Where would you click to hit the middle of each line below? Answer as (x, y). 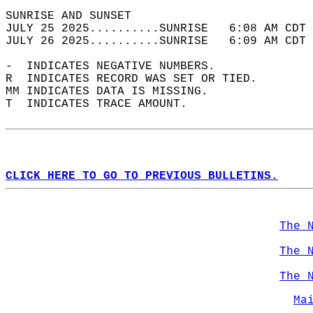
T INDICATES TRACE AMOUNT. (103, 104)
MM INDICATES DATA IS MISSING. (114, 92)
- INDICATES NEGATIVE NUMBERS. (117, 66)
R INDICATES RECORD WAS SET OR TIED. (138, 79)
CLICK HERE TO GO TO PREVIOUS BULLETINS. (142, 176)
